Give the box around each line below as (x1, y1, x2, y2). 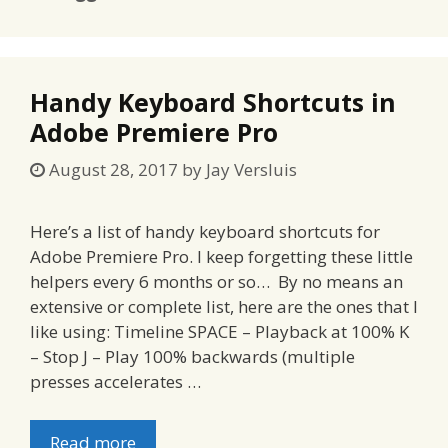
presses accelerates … (30, 370, 201, 393)
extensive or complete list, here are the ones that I (30, 295, 418, 318)
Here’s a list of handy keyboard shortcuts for (30, 220, 380, 243)
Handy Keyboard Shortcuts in (30, 84, 396, 119)
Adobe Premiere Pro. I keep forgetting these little (30, 245, 413, 268)
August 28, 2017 (49, 158, 178, 181)
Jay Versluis (206, 158, 297, 181)
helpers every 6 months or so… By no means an (30, 270, 403, 293)
